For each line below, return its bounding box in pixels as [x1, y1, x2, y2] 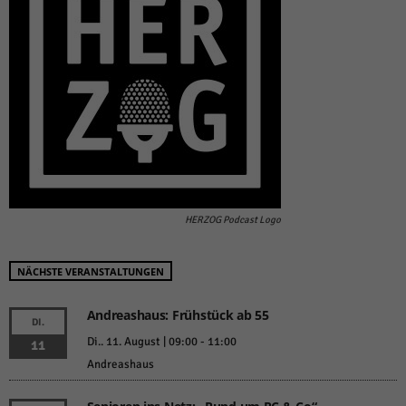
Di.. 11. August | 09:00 [86, 333, 198, 349]
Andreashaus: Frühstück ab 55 [86, 305, 269, 324]
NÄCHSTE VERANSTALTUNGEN [17, 264, 164, 278]
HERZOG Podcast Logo [185, 213, 281, 226]
